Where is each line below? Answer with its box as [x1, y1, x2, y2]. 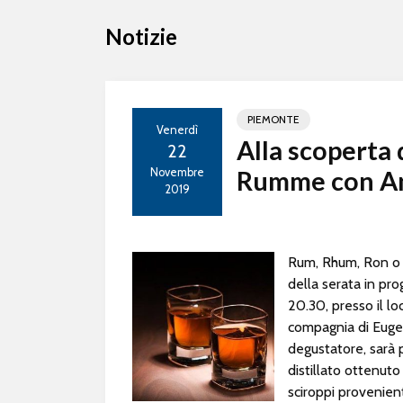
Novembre [150, 166, 204, 179]
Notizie [105, 23, 177, 49]
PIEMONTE [247, 112, 300, 126]
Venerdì [157, 123, 198, 137]
